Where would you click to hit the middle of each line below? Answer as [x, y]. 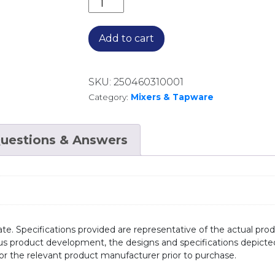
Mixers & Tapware [172, 97]
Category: [110, 97]
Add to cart [126, 38]
